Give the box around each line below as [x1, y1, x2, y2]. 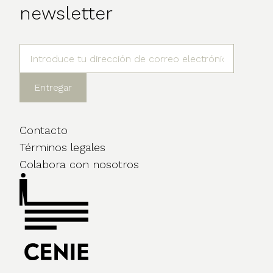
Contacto [19, 124, 68, 137]
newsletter [19, 2, 113, 24]
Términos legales [19, 141, 105, 154]
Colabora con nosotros [19, 158, 139, 171]
